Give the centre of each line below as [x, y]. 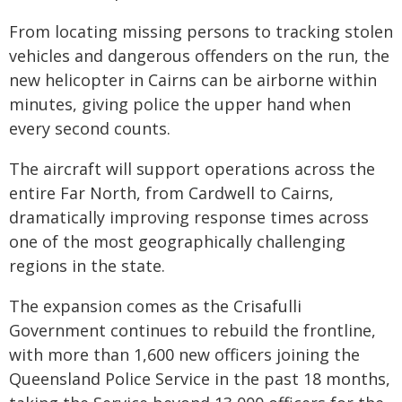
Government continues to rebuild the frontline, [192, 330]
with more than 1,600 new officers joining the [184, 354]
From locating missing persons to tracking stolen [201, 31]
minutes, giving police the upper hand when [180, 104]
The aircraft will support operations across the [192, 169]
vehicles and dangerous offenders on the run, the [199, 56]
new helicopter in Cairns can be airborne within [193, 80]
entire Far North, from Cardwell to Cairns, [171, 193]
